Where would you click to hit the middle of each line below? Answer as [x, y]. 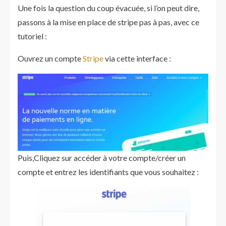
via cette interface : [137, 58]
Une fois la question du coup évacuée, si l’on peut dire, [108, 8]
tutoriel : [32, 36]
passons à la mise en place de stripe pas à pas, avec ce [108, 22]
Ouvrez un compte [50, 58]
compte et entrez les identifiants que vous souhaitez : [108, 172]
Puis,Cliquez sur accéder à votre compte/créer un [102, 158]
